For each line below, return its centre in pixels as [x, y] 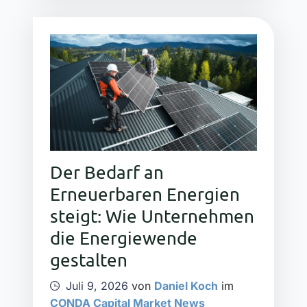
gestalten [89, 260]
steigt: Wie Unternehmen [152, 216]
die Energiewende [124, 238]
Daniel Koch [186, 286]
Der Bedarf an [107, 172]
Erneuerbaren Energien [145, 194]
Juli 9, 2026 [97, 286]
